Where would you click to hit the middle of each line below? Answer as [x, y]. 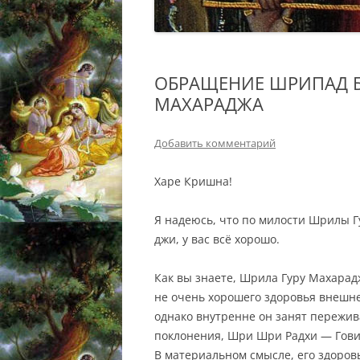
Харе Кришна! [193, 182]
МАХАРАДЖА [209, 104]
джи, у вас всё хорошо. [217, 239]
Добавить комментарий [215, 143]
